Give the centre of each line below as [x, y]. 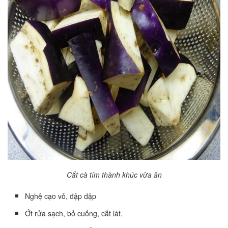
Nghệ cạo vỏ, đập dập [61, 196]
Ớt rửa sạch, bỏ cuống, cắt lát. [74, 213]
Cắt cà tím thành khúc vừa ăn [114, 174]
